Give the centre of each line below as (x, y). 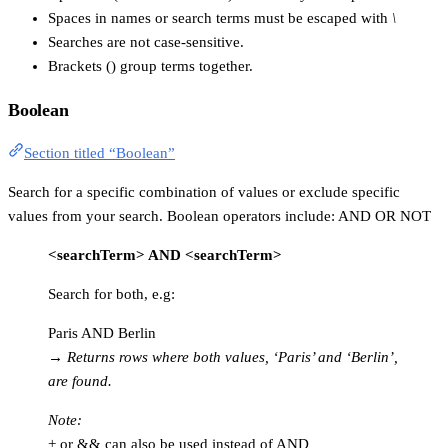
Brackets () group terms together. (150, 65)
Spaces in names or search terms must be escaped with (220, 17)
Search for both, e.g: (111, 294)
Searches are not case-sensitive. (146, 41)
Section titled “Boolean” (99, 153)
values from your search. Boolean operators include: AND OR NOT (219, 216)
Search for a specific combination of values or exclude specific (204, 192)
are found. (80, 381)
